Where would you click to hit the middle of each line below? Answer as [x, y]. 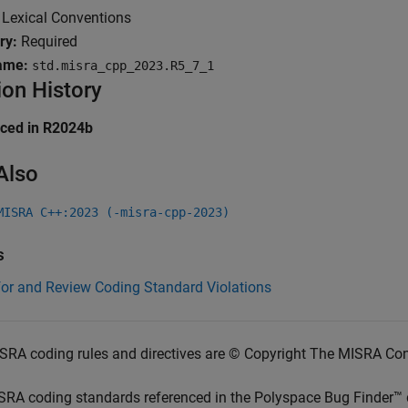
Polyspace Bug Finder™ [328, 398]
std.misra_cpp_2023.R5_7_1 [123, 66]
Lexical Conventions [66, 18]
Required [49, 41]
